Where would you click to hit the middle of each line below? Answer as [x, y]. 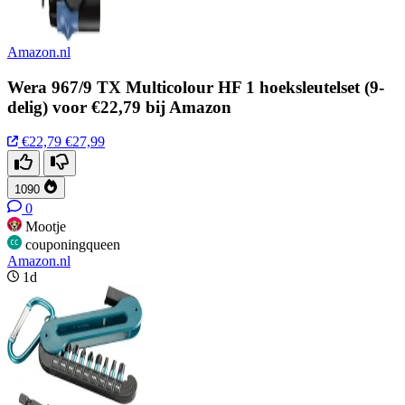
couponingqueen [73, 245]
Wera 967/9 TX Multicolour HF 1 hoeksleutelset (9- [196, 87]
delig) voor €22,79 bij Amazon [119, 107]
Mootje [46, 227]
